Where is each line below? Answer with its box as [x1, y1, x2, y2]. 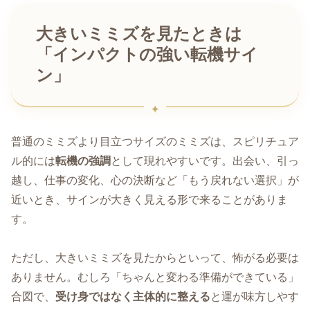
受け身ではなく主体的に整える [55, 291, 210, 303]
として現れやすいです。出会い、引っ [111, 154, 299, 167]
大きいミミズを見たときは [36, 24, 242, 43]
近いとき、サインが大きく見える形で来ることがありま [11, 193, 288, 206]
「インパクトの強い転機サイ [36, 45, 258, 64]
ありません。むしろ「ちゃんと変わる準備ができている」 [11, 271, 299, 284]
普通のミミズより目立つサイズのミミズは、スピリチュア [11, 135, 299, 147]
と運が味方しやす [210, 291, 299, 303]
